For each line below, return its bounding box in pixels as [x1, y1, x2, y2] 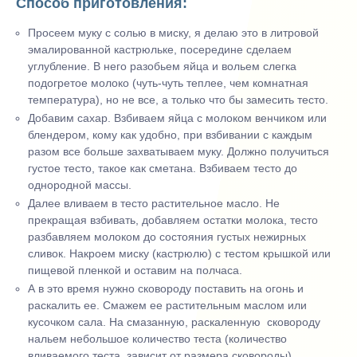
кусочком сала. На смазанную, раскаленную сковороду [28, 316, 320, 329]
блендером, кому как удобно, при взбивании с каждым [28, 128, 312, 142]
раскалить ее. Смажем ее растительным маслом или [28, 299, 307, 312]
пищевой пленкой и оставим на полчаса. [28, 264, 242, 277]
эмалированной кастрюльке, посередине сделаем [28, 43, 292, 57]
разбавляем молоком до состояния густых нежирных [28, 230, 306, 244]
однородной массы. [28, 178, 131, 192]
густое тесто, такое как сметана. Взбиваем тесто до [28, 162, 297, 175]
